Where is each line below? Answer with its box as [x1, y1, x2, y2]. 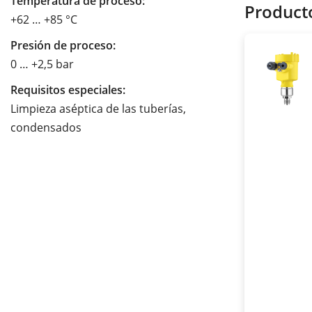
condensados [10, 120, 81, 136]
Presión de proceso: [10, 38, 116, 54]
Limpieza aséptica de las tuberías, [10, 101, 186, 117]
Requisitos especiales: [10, 82, 125, 98]
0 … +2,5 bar [10, 56, 74, 72]
